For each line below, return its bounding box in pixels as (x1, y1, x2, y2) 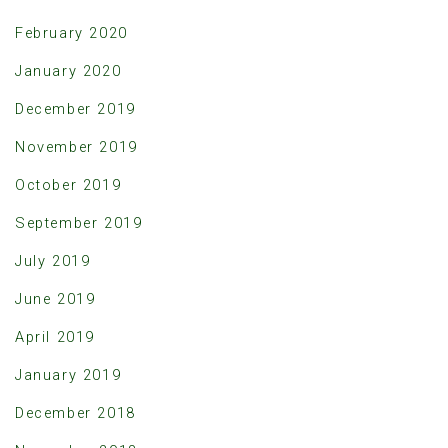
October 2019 (15, 176, 122, 194)
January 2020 (15, 62, 122, 80)
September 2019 (15, 214, 143, 232)
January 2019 (15, 366, 122, 384)
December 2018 (15, 404, 136, 422)
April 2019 (15, 328, 95, 346)
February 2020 (15, 24, 128, 42)
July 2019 (15, 252, 91, 270)
